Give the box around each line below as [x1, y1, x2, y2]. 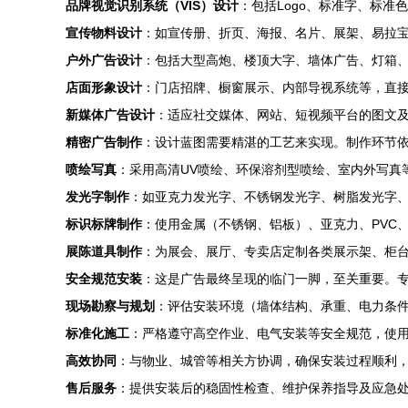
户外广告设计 [66, 53, 142, 67]
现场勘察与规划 [66, 299, 155, 313]
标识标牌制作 [66, 217, 142, 231]
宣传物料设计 [66, 25, 142, 40]
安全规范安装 [66, 271, 142, 286]
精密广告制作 [66, 135, 142, 149]
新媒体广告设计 [66, 107, 155, 122]
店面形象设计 [66, 80, 142, 95]
